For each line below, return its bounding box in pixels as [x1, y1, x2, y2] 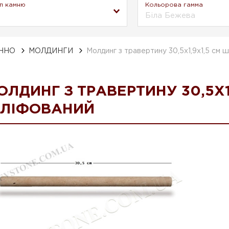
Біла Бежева [145, 12, 195, 19]
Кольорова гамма [145, 2, 203, 8]
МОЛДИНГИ [29, 48, 73, 54]
